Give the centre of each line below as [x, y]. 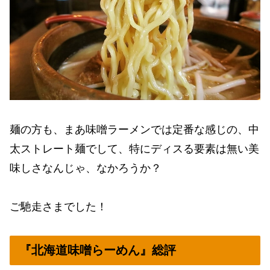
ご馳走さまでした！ [58, 206]
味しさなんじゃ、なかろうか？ [86, 168]
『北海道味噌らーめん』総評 [98, 250]
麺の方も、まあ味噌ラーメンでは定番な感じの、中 [134, 129]
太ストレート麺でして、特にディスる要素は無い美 [134, 149]
